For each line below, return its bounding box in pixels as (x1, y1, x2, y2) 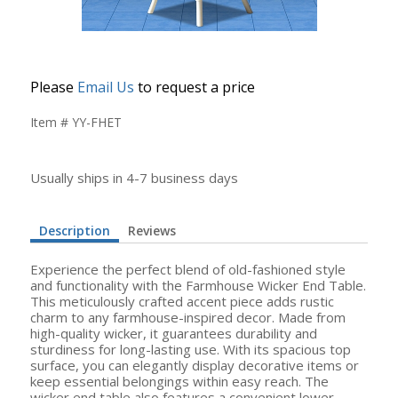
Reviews (128, 222, 176, 239)
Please (30, 77, 77, 97)
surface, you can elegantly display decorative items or (30, 356, 359, 374)
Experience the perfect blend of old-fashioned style (30, 260, 346, 278)
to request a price (134, 77, 255, 97)
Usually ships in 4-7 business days (30, 169, 238, 187)
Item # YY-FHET (30, 114, 122, 131)
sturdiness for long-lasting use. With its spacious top (30, 340, 351, 358)
